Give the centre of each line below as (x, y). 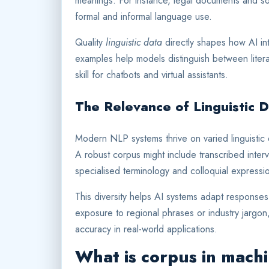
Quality (90, 43)
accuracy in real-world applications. (146, 229)
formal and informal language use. (144, 17)
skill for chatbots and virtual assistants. (152, 75)
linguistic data (134, 43)
